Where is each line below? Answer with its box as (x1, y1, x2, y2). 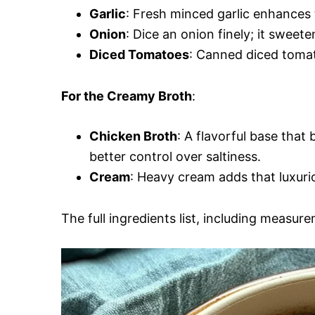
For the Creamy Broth (61, 88, 192, 103)
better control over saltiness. (89, 148, 261, 164)
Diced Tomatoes (89, 46, 189, 62)
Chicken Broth (89, 128, 177, 143)
